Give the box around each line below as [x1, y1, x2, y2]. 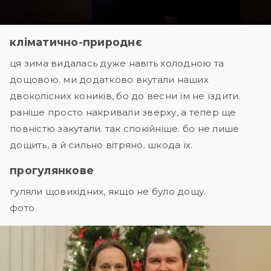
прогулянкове [10, 163, 94, 177]
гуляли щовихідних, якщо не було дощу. [10, 185, 206, 197]
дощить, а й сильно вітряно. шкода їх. [10, 139, 193, 151]
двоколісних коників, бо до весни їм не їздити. [10, 90, 241, 102]
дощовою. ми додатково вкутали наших [10, 73, 209, 85]
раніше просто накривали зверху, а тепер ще [10, 106, 237, 118]
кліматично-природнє [10, 35, 142, 48]
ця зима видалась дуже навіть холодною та [10, 57, 224, 69]
